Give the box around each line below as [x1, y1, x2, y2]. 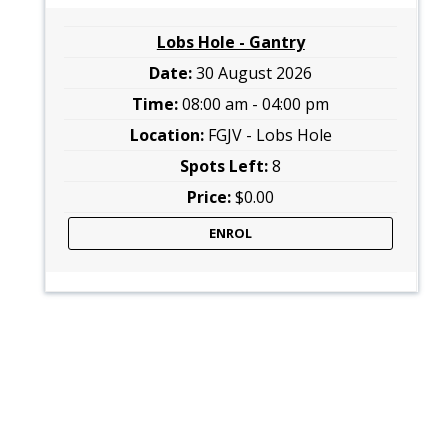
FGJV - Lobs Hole [207, 124, 332, 147]
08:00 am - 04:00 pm [182, 93, 330, 116]
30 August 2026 [196, 62, 313, 85]
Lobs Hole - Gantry [156, 31, 305, 54]
